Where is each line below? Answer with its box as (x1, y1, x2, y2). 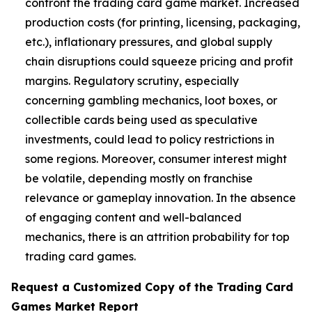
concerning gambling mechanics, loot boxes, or (25, 93, 277, 108)
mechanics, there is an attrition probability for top (25, 230, 290, 244)
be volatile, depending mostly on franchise (25, 171, 253, 186)
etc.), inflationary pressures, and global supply (25, 35, 272, 49)
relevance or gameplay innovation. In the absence (25, 191, 296, 205)
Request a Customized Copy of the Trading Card (11, 280, 293, 295)
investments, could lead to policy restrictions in (25, 132, 274, 147)
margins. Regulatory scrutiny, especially (25, 74, 239, 88)
